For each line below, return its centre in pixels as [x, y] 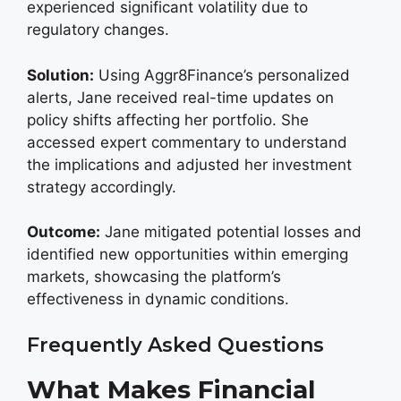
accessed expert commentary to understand [187, 142]
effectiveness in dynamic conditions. [158, 299]
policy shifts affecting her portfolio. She [168, 119]
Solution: [60, 75]
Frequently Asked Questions [175, 345]
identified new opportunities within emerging [188, 254]
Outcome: [64, 232]
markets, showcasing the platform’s [154, 277]
